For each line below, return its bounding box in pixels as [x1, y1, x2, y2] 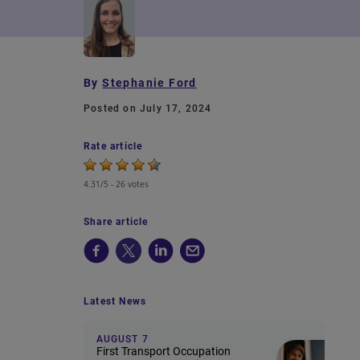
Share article [84, 216, 149, 227]
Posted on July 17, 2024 [84, 103, 212, 114]
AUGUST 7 [96, 333, 149, 345]
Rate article [84, 141, 143, 152]
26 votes [116, 178, 149, 190]
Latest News [84, 296, 147, 307]
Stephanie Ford [102, 76, 197, 89]
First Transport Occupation [96, 345, 231, 358]
